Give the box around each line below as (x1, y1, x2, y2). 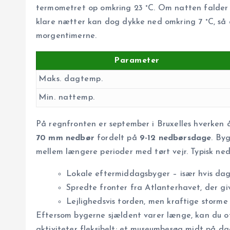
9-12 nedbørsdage (139, 134, 212, 143)
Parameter (114, 56, 160, 65)
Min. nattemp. (39, 93, 95, 102)
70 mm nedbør (36, 134, 94, 143)
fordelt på (94, 134, 140, 143)
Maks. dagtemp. (39, 75, 103, 84)
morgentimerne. (36, 32, 97, 41)
